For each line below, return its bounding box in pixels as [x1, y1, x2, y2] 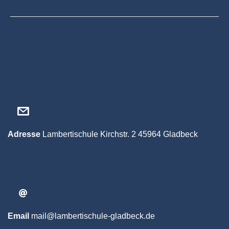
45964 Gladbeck [138, 129, 198, 139]
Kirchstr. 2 [100, 129, 136, 139]
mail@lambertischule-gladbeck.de [31, 211, 155, 220]
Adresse [8, 129, 40, 139]
